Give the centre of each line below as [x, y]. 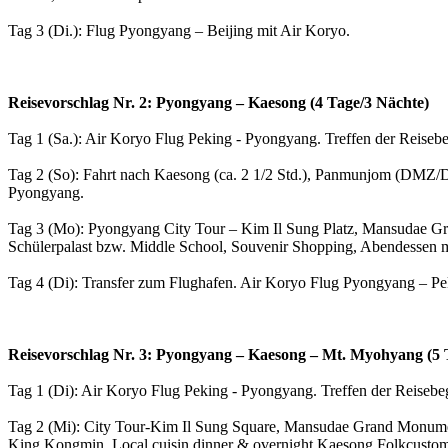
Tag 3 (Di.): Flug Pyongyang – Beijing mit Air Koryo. [179, 30]
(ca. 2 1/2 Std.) [258, 174]
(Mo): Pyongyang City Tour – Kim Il [163, 228]
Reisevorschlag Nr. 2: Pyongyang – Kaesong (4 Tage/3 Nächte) [218, 102]
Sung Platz [318, 228]
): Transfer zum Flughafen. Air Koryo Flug [206, 282]
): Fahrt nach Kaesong [140, 174]
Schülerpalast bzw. [69, 246]
